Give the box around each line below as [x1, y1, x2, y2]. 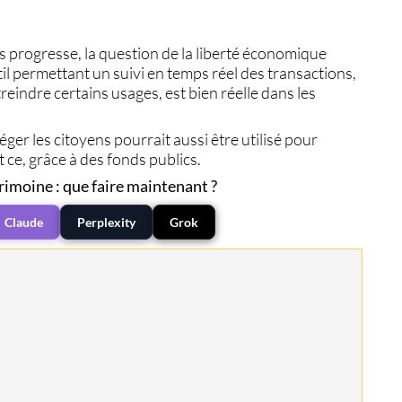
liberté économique [196, 42, 328, 63]
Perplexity [76, 214, 135, 231]
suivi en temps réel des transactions [113, 62, 354, 83]
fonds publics [107, 149, 198, 170]
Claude [4, 214, 43, 231]
